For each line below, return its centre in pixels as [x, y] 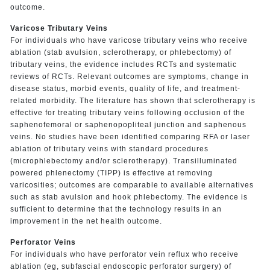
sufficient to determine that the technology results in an [116, 209]
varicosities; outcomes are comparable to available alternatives [132, 185]
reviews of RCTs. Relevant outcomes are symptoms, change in [129, 76]
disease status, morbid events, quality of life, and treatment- [125, 88]
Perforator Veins [43, 242]
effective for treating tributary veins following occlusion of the [127, 112]
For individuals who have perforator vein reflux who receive [124, 254]
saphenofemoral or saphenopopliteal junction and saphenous [128, 124]
